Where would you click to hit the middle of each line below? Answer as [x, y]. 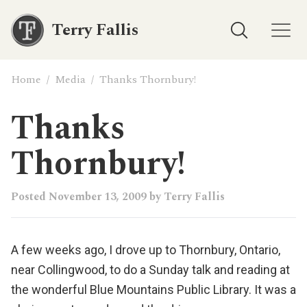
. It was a [272, 290]
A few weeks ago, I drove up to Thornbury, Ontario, [146, 250]
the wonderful [50, 290]
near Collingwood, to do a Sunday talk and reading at [150, 270]
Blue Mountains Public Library [169, 290]
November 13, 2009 [98, 197]
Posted [30, 197]
